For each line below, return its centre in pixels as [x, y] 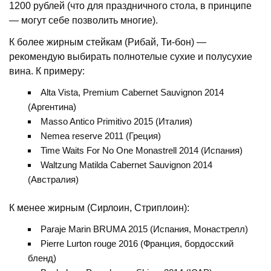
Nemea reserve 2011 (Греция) [100, 135]
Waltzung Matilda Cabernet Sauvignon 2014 [126, 165]
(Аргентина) [52, 106]
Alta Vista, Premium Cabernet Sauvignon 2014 [132, 92]
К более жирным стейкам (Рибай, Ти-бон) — [108, 42]
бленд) [42, 258]
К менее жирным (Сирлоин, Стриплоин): [100, 207]
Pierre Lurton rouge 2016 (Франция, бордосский [137, 244]
